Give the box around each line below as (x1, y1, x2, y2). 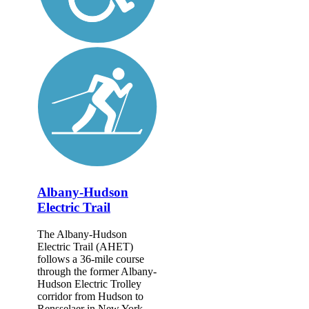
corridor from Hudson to (37, 290, 143, 302)
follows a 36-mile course (37, 252, 144, 265)
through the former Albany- (37, 265, 157, 277)
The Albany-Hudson (37, 228, 127, 240)
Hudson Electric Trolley (37, 277, 141, 290)
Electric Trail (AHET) (37, 240, 133, 252)
